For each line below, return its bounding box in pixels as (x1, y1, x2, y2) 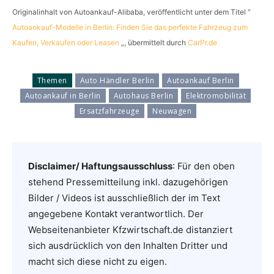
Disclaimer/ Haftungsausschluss (28, 160, 172, 172)
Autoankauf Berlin (167, 75, 234, 86)
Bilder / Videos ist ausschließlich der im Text (28, 191, 220, 204)
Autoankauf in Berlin (24, 90, 101, 101)
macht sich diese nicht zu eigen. (28, 255, 167, 267)
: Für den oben (172, 160, 235, 172)
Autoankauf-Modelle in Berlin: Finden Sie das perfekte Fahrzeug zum (12, 22, 248, 32)
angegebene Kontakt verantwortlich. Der (28, 207, 204, 220)
